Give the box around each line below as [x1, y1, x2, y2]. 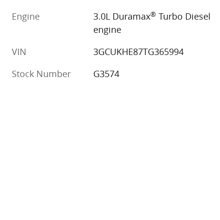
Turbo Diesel [156, 10, 211, 23]
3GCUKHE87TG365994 [93, 46, 184, 58]
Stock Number [12, 68, 71, 80]
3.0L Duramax [93, 10, 151, 23]
